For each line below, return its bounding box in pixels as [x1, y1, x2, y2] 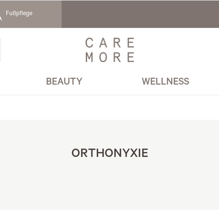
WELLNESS [142, 78, 190, 88]
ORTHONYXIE [71, 148, 148, 162]
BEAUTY [46, 78, 83, 88]
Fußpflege [6, 11, 32, 18]
